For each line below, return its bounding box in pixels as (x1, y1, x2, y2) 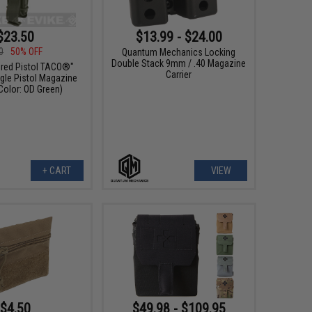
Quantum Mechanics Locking (122, 47, 236, 58)
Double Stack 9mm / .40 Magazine (111, 58, 247, 70)
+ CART (42, 164, 72, 176)
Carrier (166, 69, 192, 81)
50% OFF (10, 46, 43, 58)
